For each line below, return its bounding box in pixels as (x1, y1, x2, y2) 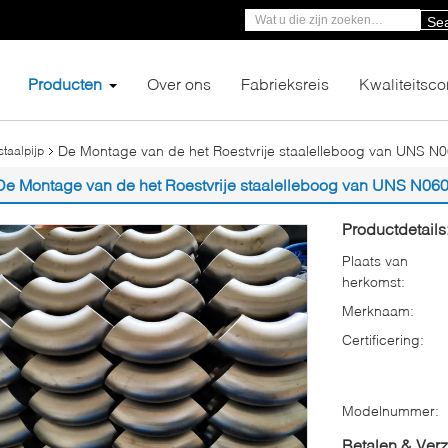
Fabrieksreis (241, 74, 329, 93)
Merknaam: (342, 302, 414, 319)
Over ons (147, 74, 211, 93)
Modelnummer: (342, 402, 439, 419)
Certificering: (342, 331, 424, 348)
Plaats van (342, 252, 408, 269)
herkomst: (342, 273, 405, 290)
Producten (28, 74, 102, 93)
